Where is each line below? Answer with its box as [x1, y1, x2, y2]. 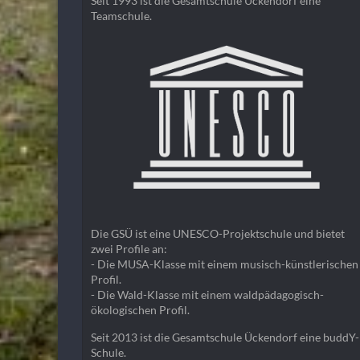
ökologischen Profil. [91, 302, 190, 317]
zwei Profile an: [91, 241, 167, 256]
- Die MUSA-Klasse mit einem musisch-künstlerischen [91, 256, 358, 271]
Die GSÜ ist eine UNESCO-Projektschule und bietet [91, 226, 345, 240]
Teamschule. [91, 8, 152, 22]
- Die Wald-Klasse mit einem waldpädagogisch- [91, 287, 324, 301]
